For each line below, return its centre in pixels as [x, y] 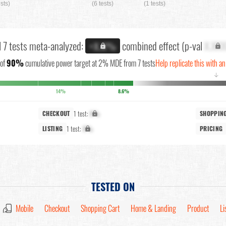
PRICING [211, 128]
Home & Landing [153, 208]
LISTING [53, 128]
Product [198, 208]
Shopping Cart [100, 208]
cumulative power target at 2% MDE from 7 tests [90, 63]
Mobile [24, 208]
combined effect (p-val [162, 46]
